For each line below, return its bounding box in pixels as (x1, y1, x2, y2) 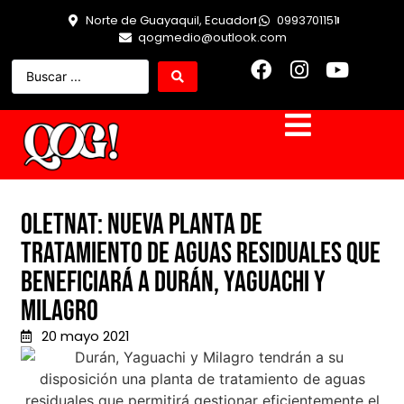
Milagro (21, 294, 98, 330)
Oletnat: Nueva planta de (21, 207, 262, 243)
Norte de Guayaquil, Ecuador (86, 12, 254, 29)
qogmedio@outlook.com (137, 29, 287, 46)
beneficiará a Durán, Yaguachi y (21, 265, 326, 301)
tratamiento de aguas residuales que (21, 236, 381, 272)
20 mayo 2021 (41, 326, 130, 346)
